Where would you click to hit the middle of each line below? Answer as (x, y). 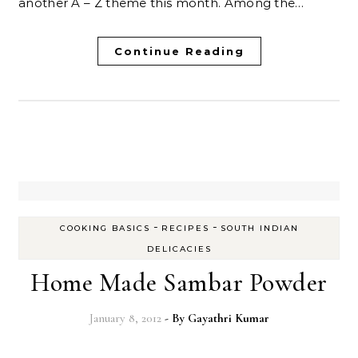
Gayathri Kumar (228, 318)
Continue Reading (179, 51)
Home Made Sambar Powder (179, 282)
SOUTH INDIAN (259, 228)
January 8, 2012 (125, 318)
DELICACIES (179, 249)
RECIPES (185, 228)
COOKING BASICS (105, 228)
